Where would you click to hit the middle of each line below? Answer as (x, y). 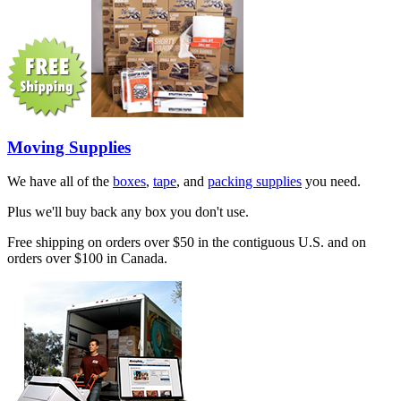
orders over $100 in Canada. (87, 259)
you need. (331, 182)
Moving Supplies (69, 147)
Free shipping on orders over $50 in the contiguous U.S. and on (187, 243)
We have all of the (60, 182)
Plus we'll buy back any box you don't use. (128, 212)
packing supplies (255, 182)
